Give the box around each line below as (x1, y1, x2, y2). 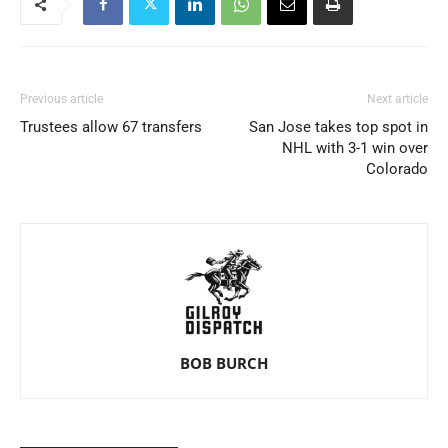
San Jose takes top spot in (249, 117, 428, 136)
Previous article (20, 91, 103, 106)
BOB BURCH (180, 352, 268, 373)
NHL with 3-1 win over (282, 138, 428, 157)
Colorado (366, 159, 428, 178)
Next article (367, 91, 428, 106)
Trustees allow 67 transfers (20, 117, 202, 136)
